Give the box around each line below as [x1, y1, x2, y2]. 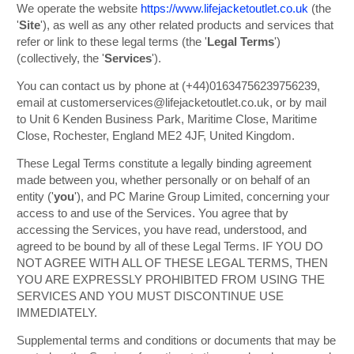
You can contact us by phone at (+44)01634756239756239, [17, 80, 320, 92]
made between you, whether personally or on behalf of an [17, 174, 310, 186]
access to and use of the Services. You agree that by [17, 207, 288, 220]
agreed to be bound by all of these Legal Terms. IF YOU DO [17, 240, 323, 253]
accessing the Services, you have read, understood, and [17, 224, 307, 236]
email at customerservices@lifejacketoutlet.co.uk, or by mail [17, 96, 326, 109]
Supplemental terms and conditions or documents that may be [17, 334, 336, 347]
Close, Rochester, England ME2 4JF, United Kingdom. [17, 130, 295, 142]
